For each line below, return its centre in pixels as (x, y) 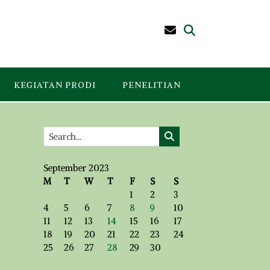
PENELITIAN (152, 85)
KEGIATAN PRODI (55, 85)
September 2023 (76, 168)
